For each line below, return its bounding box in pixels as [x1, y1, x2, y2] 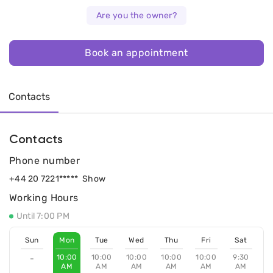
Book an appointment [85, 47, 188, 59]
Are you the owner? [96, 10, 177, 21]
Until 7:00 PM [16, 211, 69, 222]
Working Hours [9, 192, 79, 204]
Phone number [9, 155, 80, 167]
